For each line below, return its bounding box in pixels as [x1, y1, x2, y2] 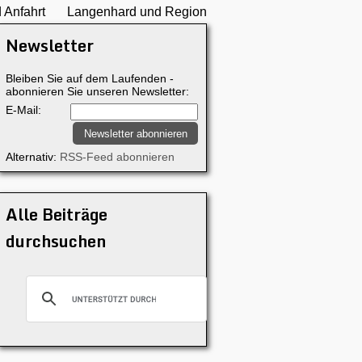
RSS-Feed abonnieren [60, 150, 175, 163]
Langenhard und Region [67, 4, 207, 19]
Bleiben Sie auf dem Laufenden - [6, 72, 174, 85]
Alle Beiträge [6, 201, 107, 228]
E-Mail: [6, 103, 41, 116]
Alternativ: [6, 150, 60, 163]
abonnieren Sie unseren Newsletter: [6, 85, 189, 98]
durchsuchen [6, 228, 106, 255]
